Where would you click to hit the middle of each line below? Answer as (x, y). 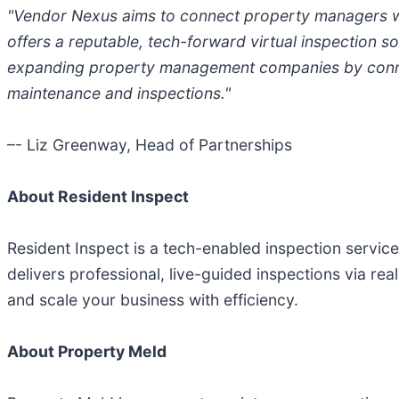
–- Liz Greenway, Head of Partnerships (150, 145)
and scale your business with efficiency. (153, 300)
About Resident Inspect (98, 197)
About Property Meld (87, 352)
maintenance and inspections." (119, 94)
